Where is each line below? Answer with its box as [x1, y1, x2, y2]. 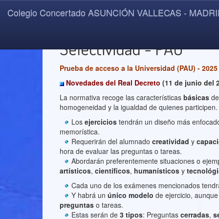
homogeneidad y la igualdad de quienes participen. [60, 102, 218, 112]
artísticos [60, 166, 91, 175]
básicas [183, 92, 211, 102]
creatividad [152, 136, 191, 146]
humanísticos [134, 166, 181, 175]
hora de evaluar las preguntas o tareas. [60, 146, 182, 156]
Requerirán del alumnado [71, 136, 152, 146]
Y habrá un [71, 190, 108, 200]
